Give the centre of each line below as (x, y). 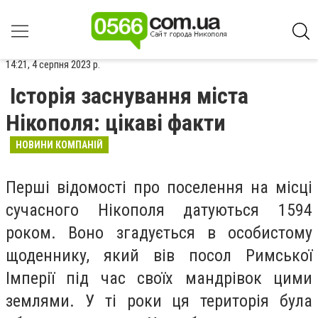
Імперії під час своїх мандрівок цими (159, 278)
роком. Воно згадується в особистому (159, 233)
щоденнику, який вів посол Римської (159, 256)
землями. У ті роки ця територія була (159, 301)
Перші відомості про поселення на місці (159, 187)
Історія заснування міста (129, 96)
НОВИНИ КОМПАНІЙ (59, 145)
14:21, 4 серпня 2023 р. (53, 65)
